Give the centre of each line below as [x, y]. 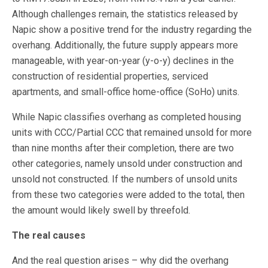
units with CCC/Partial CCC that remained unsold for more [132, 133]
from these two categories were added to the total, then [128, 195]
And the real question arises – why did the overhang [120, 261]
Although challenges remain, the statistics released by [125, 14]
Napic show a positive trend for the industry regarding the [132, 30]
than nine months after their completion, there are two [123, 148]
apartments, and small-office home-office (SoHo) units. [126, 92]
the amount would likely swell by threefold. [101, 211]
